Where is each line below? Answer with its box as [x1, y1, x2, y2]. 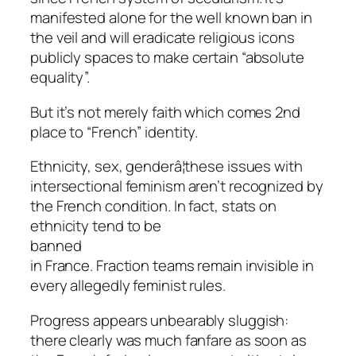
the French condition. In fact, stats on [30, 195, 277, 217]
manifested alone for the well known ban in [30, 7, 312, 29]
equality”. [30, 67, 91, 88]
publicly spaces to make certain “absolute [30, 47, 304, 68]
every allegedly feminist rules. [30, 275, 226, 296]
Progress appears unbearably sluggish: [30, 309, 289, 331]
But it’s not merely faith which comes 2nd [30, 101, 300, 122]
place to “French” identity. [30, 121, 199, 142]
